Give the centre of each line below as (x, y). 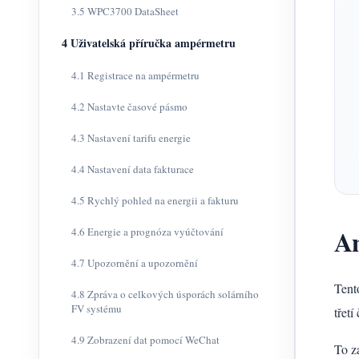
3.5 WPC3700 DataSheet (125, 11)
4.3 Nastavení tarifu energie (131, 138)
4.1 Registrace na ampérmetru (135, 75)
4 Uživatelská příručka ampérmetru (149, 43)
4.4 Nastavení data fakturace (133, 169)
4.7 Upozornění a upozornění (135, 263)
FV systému (97, 309)
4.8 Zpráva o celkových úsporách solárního (165, 294)
